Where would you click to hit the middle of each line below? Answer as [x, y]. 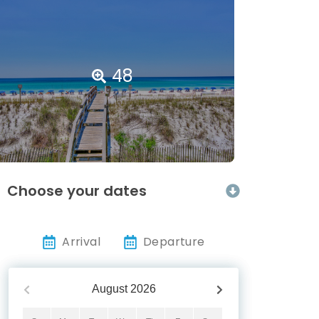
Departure [174, 242]
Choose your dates [77, 191]
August [109, 289]
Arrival [82, 242]
